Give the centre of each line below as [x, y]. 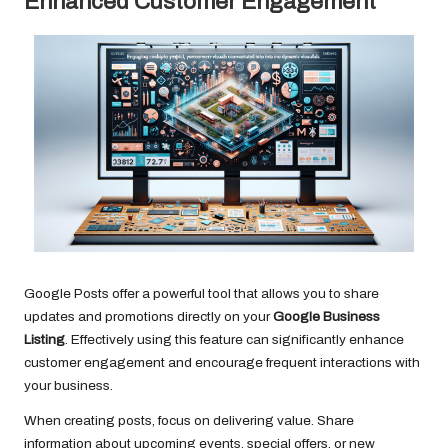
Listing [44, 340]
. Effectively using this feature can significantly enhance [234, 340]
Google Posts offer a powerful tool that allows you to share [201, 294]
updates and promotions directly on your [148, 317]
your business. [68, 386]
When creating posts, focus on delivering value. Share [189, 421]
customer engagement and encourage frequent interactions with [222, 363]
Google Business [326, 317]
